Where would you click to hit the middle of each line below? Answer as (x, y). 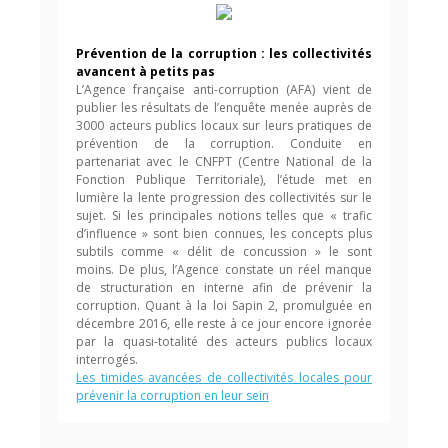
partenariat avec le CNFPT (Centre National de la (224, 161)
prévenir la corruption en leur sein (172, 395)
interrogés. (107, 359)
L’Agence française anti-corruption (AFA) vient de (224, 89)
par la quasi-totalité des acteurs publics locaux (224, 341)
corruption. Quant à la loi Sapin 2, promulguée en (224, 305)
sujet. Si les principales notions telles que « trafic (224, 215)
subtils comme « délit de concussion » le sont (224, 251)
